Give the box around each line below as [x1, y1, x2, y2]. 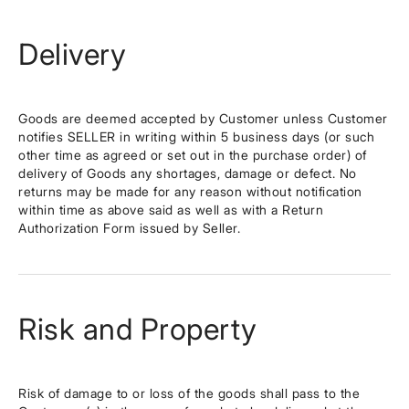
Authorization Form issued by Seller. [18, 220, 240, 236]
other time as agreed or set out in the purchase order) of [18, 147, 367, 163]
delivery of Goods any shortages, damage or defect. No [18, 165, 357, 181]
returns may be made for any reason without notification [18, 184, 362, 199]
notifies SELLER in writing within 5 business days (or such [18, 129, 374, 144]
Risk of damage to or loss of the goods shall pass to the [18, 385, 360, 401]
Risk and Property [18, 311, 257, 347]
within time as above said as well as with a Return [18, 202, 323, 217]
